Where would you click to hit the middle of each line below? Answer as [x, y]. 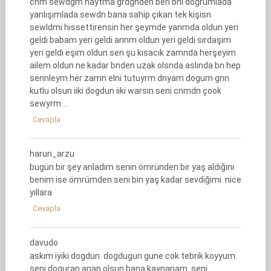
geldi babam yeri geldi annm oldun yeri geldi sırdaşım [130, 40]
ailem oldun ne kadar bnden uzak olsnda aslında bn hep [135, 65]
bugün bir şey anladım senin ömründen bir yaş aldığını [132, 167]
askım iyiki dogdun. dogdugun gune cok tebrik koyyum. [133, 256]
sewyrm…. [49, 103]
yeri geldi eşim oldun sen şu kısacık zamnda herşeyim [132, 53]
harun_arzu [52, 154]
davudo [44, 243]
